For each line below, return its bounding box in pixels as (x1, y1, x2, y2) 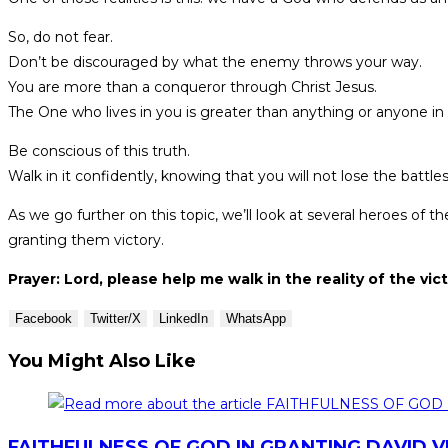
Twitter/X (90, 311, 141, 327)
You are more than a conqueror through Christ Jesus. (8, 78, 377, 97)
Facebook (15, 311, 72, 327)
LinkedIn (159, 311, 208, 327)
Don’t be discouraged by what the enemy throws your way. (8, 53, 422, 72)
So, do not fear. (8, 28, 113, 47)
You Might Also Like (8, 350, 196, 373)
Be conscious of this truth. (8, 142, 190, 161)
